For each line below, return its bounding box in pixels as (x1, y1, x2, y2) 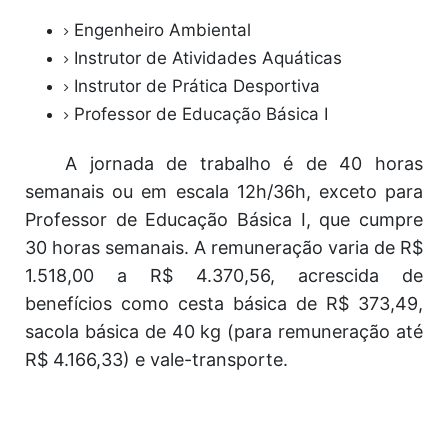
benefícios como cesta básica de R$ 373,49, (25, 293, 423, 314)
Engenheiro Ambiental (74, 20, 256, 40)
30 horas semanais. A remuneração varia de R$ (25, 237, 423, 258)
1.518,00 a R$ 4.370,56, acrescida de (25, 265, 423, 286)
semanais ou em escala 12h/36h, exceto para (25, 181, 423, 202)
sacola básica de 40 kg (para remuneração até (25, 321, 423, 342)
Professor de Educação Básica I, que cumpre (25, 209, 423, 230)
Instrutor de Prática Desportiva (74, 76, 320, 96)
